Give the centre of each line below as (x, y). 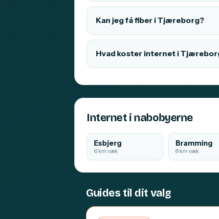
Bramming (194, 143)
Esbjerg (108, 143)
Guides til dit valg (129, 193)
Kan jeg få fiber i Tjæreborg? (150, 20)
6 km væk (106, 151)
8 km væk (187, 151)
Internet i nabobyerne (140, 118)
